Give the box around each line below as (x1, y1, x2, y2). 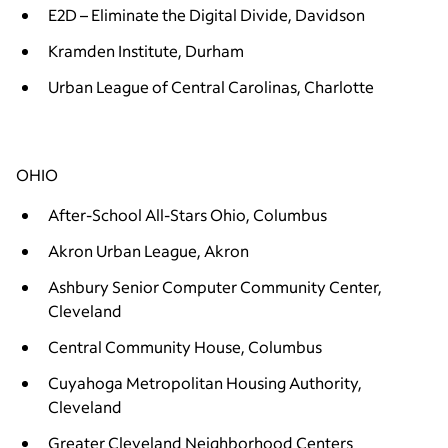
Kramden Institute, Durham (48, 39, 244, 61)
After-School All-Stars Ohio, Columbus (48, 203, 327, 225)
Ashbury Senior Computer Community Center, (48, 275, 382, 297)
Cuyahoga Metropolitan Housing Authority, (48, 371, 362, 393)
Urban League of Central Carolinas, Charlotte (48, 75, 377, 97)
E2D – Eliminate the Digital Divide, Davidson (48, 3, 365, 25)
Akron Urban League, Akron (48, 239, 249, 261)
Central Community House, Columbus (48, 335, 322, 357)
